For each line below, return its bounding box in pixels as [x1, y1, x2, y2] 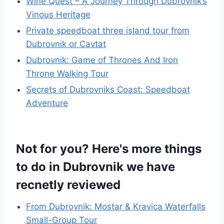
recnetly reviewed [16, 177, 120, 192]
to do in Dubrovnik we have [16, 159, 175, 174]
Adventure [26, 98, 68, 108]
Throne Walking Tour [26, 68, 108, 78]
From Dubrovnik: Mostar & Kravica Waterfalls [26, 201, 205, 211]
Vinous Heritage [26, 9, 90, 19]
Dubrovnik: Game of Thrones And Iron [26, 55, 178, 65]
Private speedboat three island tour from [26, 25, 189, 35]
